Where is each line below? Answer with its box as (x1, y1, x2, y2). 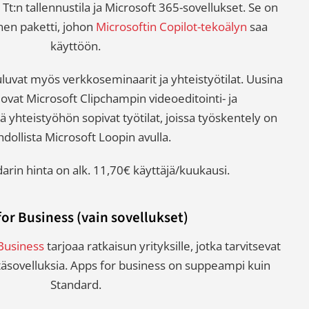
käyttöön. (50, 38, 101, 54)
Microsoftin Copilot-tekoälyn (95, 19, 247, 35)
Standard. (50, 277, 101, 293)
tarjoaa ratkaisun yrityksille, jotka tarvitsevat (43, 238, 281, 255)
